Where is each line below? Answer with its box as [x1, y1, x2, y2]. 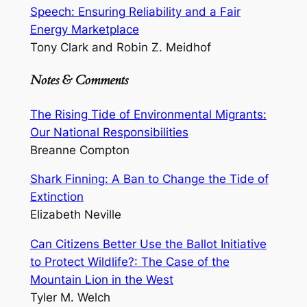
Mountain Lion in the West [29, 273, 173, 287]
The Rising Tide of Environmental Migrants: [29, 107, 267, 121]
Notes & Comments [29, 71, 128, 89]
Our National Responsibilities [29, 125, 188, 139]
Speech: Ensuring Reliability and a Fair [29, 5, 241, 19]
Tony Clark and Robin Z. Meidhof [29, 40, 211, 55]
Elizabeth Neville [29, 208, 121, 222]
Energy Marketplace [29, 23, 139, 37]
